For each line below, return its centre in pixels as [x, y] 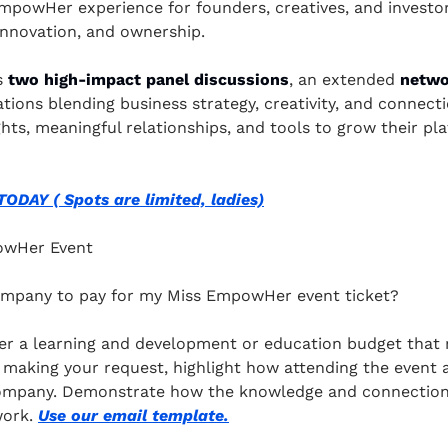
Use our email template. [133, 415]
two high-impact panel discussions [146, 79]
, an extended [344, 79]
